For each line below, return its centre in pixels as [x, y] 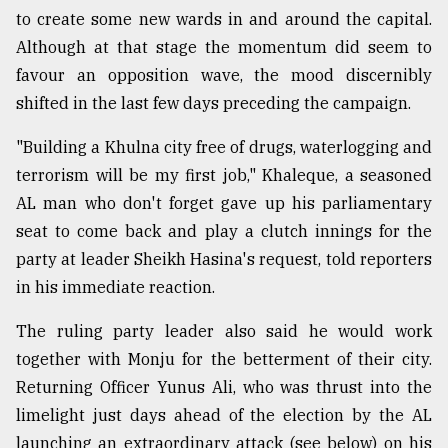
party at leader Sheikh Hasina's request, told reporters [224, 259]
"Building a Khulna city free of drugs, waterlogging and [224, 147]
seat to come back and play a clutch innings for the [224, 231]
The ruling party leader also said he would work [224, 331]
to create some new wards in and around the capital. [224, 19]
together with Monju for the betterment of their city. [224, 359]
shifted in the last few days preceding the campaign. [213, 103]
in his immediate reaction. [115, 287]
